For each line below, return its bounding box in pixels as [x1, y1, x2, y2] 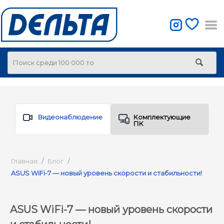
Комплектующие [133, 113, 190, 121]
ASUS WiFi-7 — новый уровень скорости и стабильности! [11, 169, 202, 177]
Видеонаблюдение [38, 113, 102, 121]
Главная [11, 157, 37, 165]
